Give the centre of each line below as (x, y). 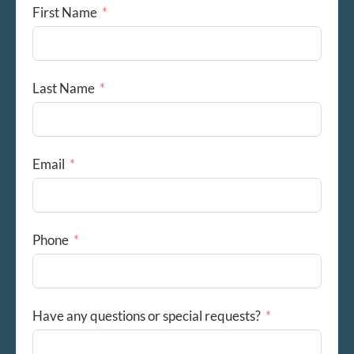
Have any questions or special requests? (147, 316)
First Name (65, 12)
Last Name (64, 88)
